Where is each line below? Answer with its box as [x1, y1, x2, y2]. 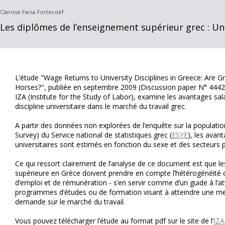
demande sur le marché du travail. [15, 197, 125, 206]
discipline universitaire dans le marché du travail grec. [15, 101, 186, 111]
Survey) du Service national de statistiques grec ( [15, 130, 172, 140]
